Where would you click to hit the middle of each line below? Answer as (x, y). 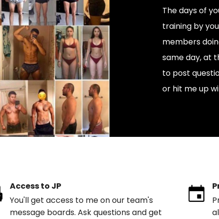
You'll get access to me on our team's (81, 200)
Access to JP (35, 186)
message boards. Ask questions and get (86, 212)
